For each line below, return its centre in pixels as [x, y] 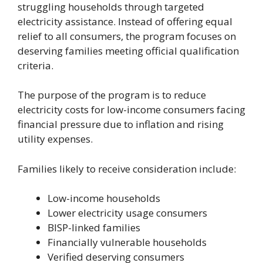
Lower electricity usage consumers [127, 213]
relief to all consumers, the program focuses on [127, 36]
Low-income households [104, 198]
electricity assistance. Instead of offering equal [125, 21]
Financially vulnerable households [127, 242]
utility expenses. [55, 139]
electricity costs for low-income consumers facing [131, 110]
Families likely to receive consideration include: [127, 168]
